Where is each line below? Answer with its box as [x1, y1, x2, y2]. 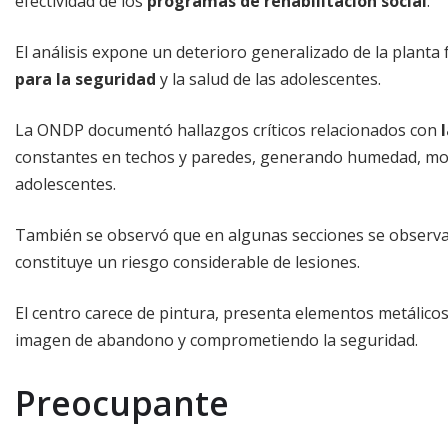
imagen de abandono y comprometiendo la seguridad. [15, 328, 418, 351]
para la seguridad [15, 67, 156, 90]
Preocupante [15, 379, 229, 426]
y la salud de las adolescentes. [156, 67, 381, 90]
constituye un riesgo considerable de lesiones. [15, 250, 360, 273]
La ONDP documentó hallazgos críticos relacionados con [15, 118, 441, 141]
